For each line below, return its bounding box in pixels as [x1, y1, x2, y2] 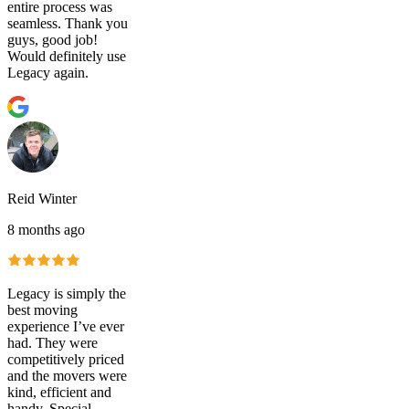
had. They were [7, 334, 98, 351]
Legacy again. [7, 64, 89, 80]
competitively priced [7, 351, 124, 367]
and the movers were [7, 367, 127, 383]
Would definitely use [7, 47, 126, 64]
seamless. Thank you [7, 15, 128, 31]
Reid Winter [7, 190, 77, 206]
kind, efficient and [7, 383, 111, 400]
